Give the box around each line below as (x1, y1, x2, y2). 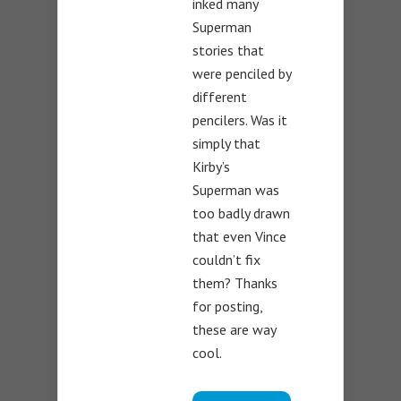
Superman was (192, 180, 279, 199)
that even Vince (192, 226, 286, 245)
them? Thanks (192, 273, 277, 292)
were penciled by (192, 64, 291, 82)
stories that (192, 40, 264, 59)
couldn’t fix (192, 250, 260, 269)
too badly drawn (192, 203, 290, 222)
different (192, 87, 247, 106)
